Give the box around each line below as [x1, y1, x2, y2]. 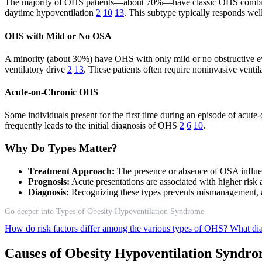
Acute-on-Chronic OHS [5, 87, 98, 98]
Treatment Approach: [28, 166, 115, 176]
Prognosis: [28, 176, 70, 187]
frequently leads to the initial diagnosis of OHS [5, 120, 180, 131]
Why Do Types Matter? [5, 142, 118, 155]
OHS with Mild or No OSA [5, 30, 112, 41]
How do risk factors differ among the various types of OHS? [5, 223, 230, 233]
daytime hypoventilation [5, 8, 96, 18]
